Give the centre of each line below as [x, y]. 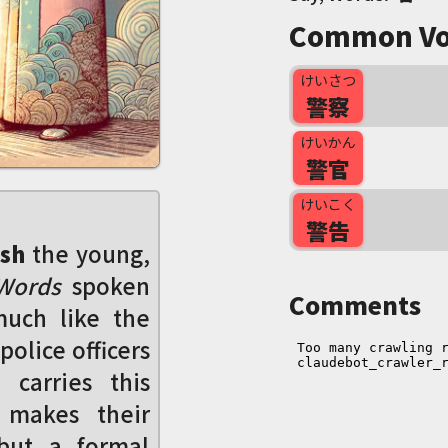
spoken [106, 285]
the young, [87, 253]
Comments [354, 304]
